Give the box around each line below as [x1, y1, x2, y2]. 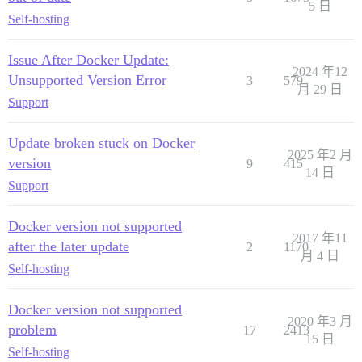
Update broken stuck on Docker [8, 135, 195, 152]
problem [8, 322, 57, 339]
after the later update [8, 238, 129, 255]
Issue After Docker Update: [8, 52, 169, 69]
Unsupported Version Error [8, 72, 166, 89]
